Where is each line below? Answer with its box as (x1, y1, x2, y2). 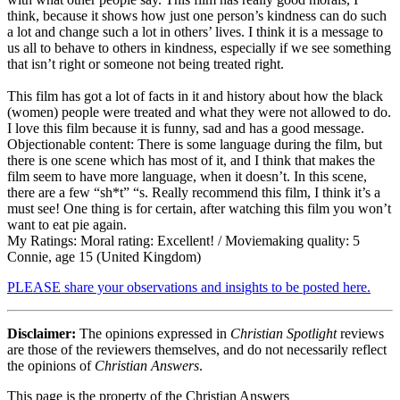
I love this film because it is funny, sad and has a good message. (7, 120, 364, 136)
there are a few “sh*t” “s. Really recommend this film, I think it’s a (7, 184, 380, 200)
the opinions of (7, 357, 95, 373)
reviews (337, 325, 384, 341)
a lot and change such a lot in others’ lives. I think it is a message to (7, 23, 383, 39)
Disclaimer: (7, 325, 76, 341)
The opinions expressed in (76, 325, 230, 341)
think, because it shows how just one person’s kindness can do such (7, 7, 387, 23)
